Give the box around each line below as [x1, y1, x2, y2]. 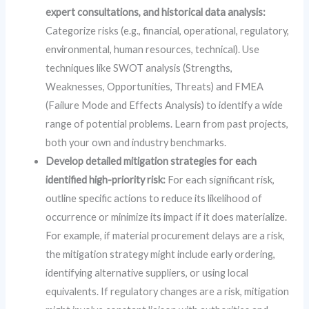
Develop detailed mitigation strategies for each [46, 155, 257, 168]
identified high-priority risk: [46, 174, 166, 186]
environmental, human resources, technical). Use [46, 43, 260, 56]
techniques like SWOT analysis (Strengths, [46, 62, 233, 74]
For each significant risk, [166, 174, 275, 186]
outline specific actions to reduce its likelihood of [46, 192, 263, 205]
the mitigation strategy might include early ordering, [46, 248, 276, 261]
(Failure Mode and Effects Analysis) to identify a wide [46, 99, 283, 112]
